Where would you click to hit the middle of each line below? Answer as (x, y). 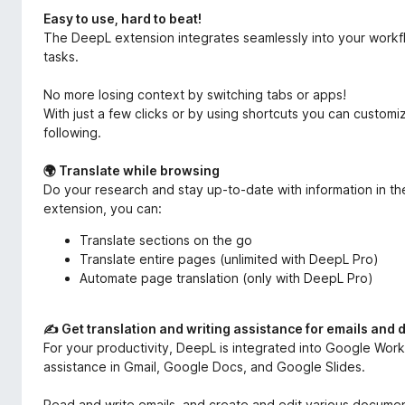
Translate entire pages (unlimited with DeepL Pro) (229, 259)
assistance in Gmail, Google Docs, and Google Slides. (204, 367)
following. (72, 132)
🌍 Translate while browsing (132, 170)
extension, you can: (103, 208)
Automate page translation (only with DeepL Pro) (226, 278)
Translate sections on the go (166, 240)
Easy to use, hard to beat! (122, 19)
